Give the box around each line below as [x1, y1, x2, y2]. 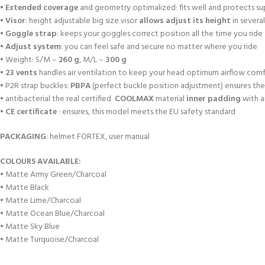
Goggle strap [5, 27, 57, 41]
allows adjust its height [139, 14, 231, 28]
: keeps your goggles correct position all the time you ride [57, 27, 263, 41]
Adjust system [5, 40, 61, 54]
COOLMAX [115, 92, 156, 106]
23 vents [5, 66, 37, 80]
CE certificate [5, 105, 57, 119]
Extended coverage [5, 1, 78, 15]
